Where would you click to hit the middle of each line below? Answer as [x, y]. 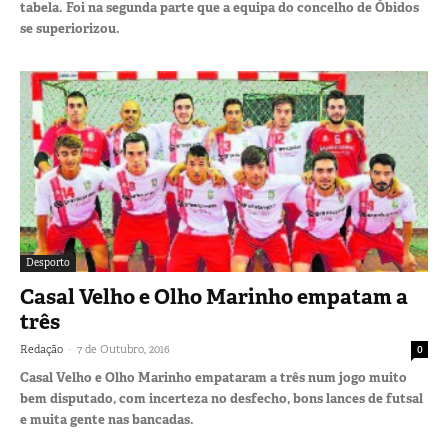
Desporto [48, 263]
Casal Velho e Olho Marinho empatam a [214, 297]
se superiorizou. [70, 28]
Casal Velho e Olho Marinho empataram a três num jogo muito [213, 378]
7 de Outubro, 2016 [123, 349]
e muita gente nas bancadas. [107, 420]
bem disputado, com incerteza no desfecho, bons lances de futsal [221, 399]
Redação [41, 349]
